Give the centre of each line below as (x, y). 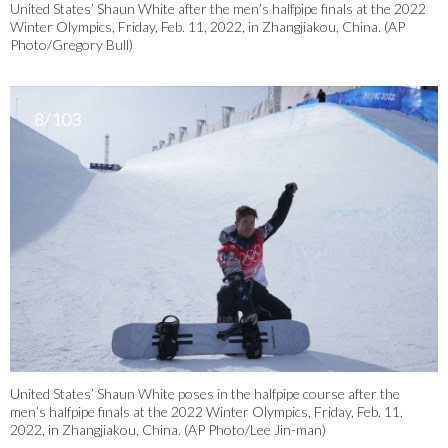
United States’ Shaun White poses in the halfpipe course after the (205, 393)
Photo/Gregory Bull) (71, 45)
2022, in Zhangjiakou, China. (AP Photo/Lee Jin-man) (168, 429)
